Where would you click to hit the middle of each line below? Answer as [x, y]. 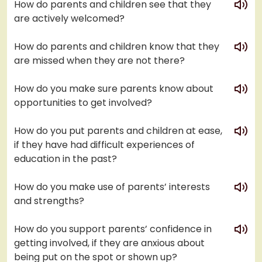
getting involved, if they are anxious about [109, 243]
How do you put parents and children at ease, [118, 131]
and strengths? [49, 201]
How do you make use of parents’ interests [112, 187]
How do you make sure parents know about [114, 89]
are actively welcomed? [69, 19]
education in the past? [65, 159]
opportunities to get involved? [83, 103]
